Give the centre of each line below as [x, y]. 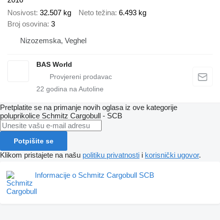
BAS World [54, 65]
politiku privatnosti [111, 155]
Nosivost [22, 13]
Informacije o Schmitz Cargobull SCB [95, 175]
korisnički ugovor [172, 155]
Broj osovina [27, 24]
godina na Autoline [74, 89]
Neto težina [97, 13]
